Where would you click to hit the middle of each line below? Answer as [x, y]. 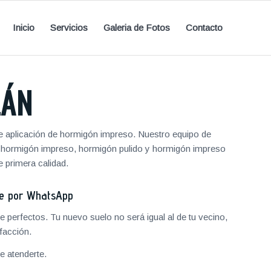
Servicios [69, 28]
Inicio [24, 28]
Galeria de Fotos [137, 28]
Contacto [204, 28]
